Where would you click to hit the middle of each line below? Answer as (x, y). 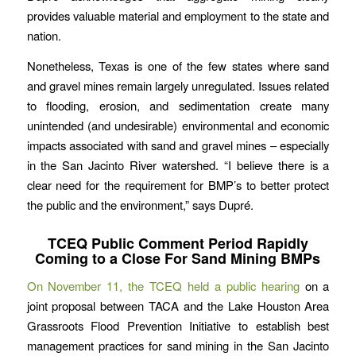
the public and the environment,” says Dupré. (140, 204)
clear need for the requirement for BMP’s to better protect (178, 184)
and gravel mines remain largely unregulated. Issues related (178, 85)
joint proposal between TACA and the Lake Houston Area (178, 306)
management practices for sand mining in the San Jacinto (178, 346)
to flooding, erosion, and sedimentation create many (178, 105)
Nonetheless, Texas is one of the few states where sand (178, 65)
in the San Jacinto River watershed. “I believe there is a (178, 164)
